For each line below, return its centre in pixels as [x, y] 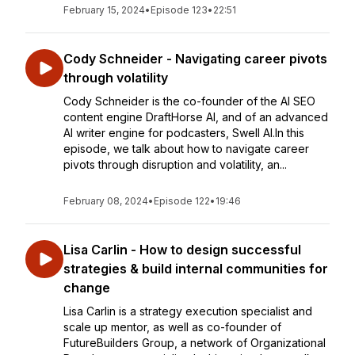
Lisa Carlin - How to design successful [182, 250]
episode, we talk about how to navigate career [186, 149]
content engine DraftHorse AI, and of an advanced [196, 117]
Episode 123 [179, 10]
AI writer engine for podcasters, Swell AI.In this [184, 133]
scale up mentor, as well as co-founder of [172, 327]
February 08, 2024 [106, 201]
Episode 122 [182, 201]
